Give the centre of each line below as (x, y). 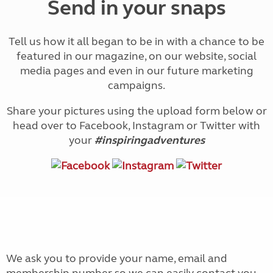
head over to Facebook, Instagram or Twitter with (136, 126)
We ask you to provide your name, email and (117, 258)
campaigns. (136, 85)
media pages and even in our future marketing (136, 71)
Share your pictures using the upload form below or (136, 111)
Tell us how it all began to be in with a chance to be (136, 41)
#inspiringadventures (149, 140)
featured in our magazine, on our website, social (136, 56)
